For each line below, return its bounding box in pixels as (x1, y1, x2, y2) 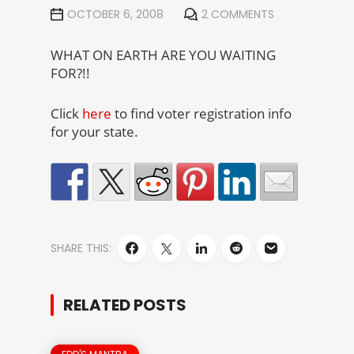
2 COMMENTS (201, 6, 274, 22)
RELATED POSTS (63, 294, 186, 316)
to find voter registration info (111, 104, 292, 122)
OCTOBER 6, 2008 (67, 6, 164, 22)
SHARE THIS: (51, 240, 111, 256)
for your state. (51, 122, 138, 141)
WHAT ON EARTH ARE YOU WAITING (51, 46, 276, 64)
